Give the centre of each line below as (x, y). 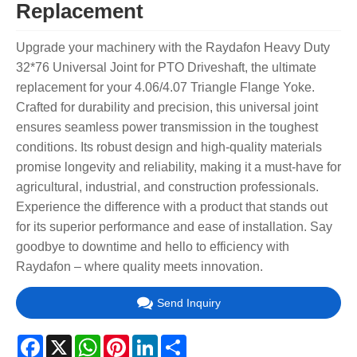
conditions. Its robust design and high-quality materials (169, 147)
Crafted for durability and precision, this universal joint (167, 108)
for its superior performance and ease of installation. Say (174, 227)
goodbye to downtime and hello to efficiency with (153, 247)
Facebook (71, 340)
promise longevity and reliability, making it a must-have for (178, 167)
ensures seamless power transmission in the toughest (167, 127)
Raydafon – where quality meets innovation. (139, 267)
